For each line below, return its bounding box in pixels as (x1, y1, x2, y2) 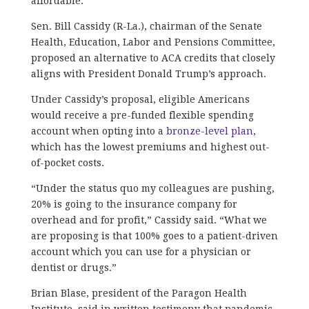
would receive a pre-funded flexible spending (30, 109, 254, 121)
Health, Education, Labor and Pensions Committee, (30, 36, 275, 48)
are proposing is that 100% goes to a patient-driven (30, 230, 278, 241)
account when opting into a (30, 125, 166, 137)
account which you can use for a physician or (30, 246, 251, 257)
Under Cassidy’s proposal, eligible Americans (30, 93, 250, 105)
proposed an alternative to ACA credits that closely (30, 52, 275, 63)
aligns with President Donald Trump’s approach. (30, 68, 269, 79)
